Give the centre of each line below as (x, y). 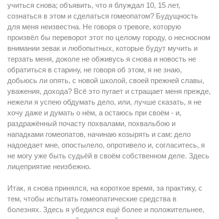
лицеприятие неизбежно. (49, 166)
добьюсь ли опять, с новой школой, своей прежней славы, (106, 80)
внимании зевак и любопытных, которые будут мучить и (102, 48)
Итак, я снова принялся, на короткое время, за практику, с (105, 188)
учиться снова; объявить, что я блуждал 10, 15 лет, (94, 5)
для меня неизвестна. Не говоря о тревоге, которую (94, 27)
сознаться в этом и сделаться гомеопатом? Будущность (103, 16)
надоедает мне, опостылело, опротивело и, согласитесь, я (106, 145)
